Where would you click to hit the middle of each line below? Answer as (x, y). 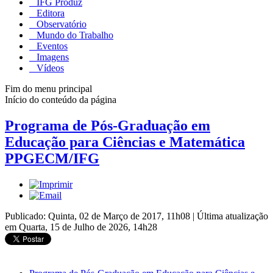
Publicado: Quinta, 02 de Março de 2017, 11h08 (99, 216)
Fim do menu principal (48, 88)
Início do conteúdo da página (61, 99)
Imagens (51, 57)
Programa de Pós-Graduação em (108, 125)
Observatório (60, 24)
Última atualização (232, 216)
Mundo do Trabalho (74, 35)
